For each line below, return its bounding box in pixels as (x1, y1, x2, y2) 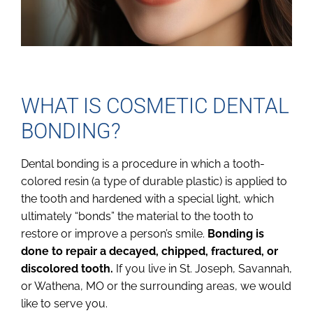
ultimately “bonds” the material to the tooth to (21, 209, 254, 223)
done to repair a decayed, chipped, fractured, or (21, 244, 278, 258)
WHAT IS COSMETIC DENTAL (21, 93, 289, 118)
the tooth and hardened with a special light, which (21, 191, 274, 205)
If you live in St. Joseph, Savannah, (116, 261, 292, 275)
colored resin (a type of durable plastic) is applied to (21, 174, 287, 188)
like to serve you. (21, 296, 108, 310)
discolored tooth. (21, 261, 116, 275)
